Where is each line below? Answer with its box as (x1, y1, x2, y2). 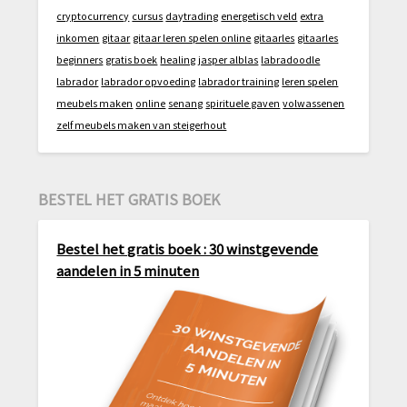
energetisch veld (221, 9, 298, 24)
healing (160, 53, 196, 67)
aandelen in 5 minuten (56, 261, 200, 281)
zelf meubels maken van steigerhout (56, 118, 227, 133)
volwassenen (283, 96, 345, 111)
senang (168, 96, 203, 111)
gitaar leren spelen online (133, 31, 252, 45)
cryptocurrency (56, 9, 130, 24)
